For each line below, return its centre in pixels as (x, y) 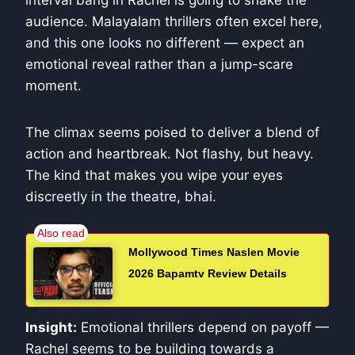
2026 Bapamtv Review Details (208, 273)
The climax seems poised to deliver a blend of (172, 132)
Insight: (51, 328)
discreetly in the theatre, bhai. (121, 196)
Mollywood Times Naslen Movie (214, 252)
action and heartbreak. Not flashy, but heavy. (170, 153)
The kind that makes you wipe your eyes (154, 175)
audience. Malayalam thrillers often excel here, (174, 21)
